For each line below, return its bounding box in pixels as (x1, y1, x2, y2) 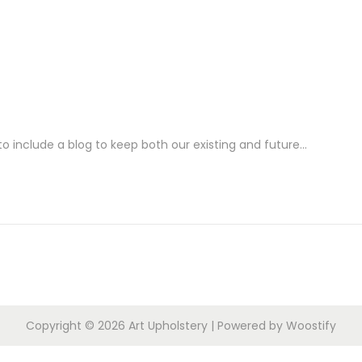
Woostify (286, 318, 336, 334)
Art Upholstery (128, 318, 208, 334)
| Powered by (208, 318, 286, 334)
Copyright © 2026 (26, 318, 128, 334)
